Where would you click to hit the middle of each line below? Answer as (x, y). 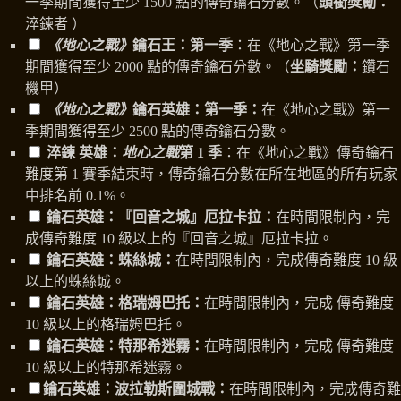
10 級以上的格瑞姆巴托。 (106, 325)
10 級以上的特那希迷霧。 (106, 368)
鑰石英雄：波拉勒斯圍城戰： (136, 389)
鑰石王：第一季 (183, 46)
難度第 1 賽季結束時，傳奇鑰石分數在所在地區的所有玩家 (211, 175)
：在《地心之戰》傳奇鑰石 (308, 153)
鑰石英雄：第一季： (197, 110)
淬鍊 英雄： (82, 153)
